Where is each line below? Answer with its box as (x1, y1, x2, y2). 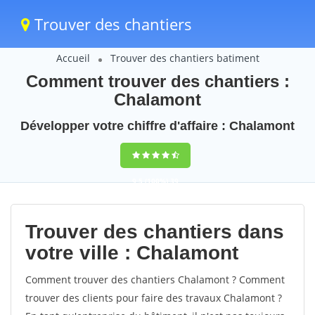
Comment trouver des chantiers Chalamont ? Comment (25, 273, 285, 286)
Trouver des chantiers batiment (110, 51, 259, 65)
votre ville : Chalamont (25, 242, 238, 264)
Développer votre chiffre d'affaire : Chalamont (20, 119, 295, 133)
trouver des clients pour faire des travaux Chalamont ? (25, 291, 282, 304)
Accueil (56, 51, 90, 65)
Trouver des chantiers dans (25, 221, 284, 243)
